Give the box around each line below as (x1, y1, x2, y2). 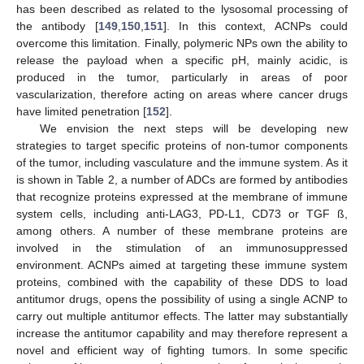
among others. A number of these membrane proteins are (16, 224, 348, 237)
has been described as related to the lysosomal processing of (16, 2, 348, 15)
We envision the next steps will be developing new (39, 122, 348, 135)
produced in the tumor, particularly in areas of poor (16, 71, 348, 84)
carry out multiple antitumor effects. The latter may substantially (16, 310, 348, 323)
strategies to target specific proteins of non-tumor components (16, 139, 348, 152)
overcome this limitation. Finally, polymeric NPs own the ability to (16, 37, 348, 50)
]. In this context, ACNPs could (162, 19, 349, 32)
